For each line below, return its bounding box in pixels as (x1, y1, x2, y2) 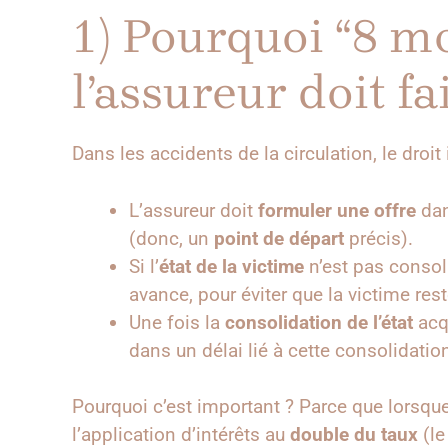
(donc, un (129, 226, 214, 250)
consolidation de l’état (225, 310, 413, 334)
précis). (344, 226, 413, 250)
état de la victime (159, 254, 304, 278)
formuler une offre (258, 198, 416, 222)
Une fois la (129, 310, 225, 334)
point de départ (214, 226, 344, 250)
